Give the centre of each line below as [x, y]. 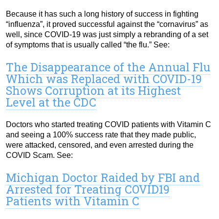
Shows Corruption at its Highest [93, 90]
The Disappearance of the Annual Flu [108, 67]
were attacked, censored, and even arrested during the [100, 145]
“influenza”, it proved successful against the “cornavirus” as [107, 24]
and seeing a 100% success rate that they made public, [101, 134]
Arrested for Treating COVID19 [88, 189]
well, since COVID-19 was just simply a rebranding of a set [107, 34]
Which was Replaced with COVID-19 [104, 78]
